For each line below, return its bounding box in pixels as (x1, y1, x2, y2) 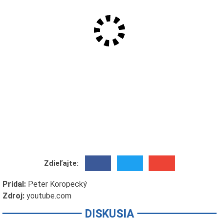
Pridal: (2, 179, 26, 189)
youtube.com (26, 191, 71, 201)
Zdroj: (2, 191, 26, 201)
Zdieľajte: (44, 159, 79, 168)
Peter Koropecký (27, 179, 87, 189)
